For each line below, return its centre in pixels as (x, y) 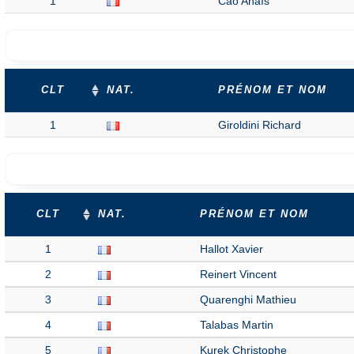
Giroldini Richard (260, 125)
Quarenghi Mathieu (248, 299)
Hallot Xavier (232, 249)
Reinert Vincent (238, 274)
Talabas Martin (237, 325)
